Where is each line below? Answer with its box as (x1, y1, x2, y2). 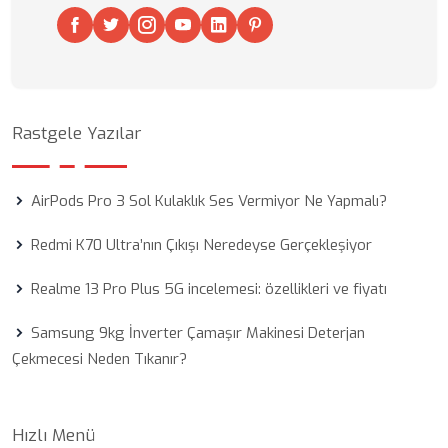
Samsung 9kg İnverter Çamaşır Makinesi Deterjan (31, 323, 365, 343)
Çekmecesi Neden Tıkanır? (12, 349, 187, 369)
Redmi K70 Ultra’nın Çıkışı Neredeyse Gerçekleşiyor (31, 235, 372, 255)
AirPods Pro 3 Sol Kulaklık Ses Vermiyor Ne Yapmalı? (31, 191, 387, 211)
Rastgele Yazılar (12, 122, 141, 145)
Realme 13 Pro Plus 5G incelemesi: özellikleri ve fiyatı (31, 279, 387, 299)
